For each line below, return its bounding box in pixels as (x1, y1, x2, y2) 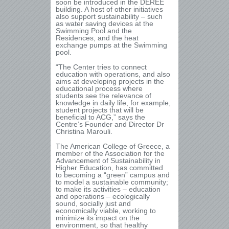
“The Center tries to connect (56, 63, 147, 71)
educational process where (56, 84, 143, 93)
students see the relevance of (56, 91, 151, 100)
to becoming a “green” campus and (56, 171, 170, 179)
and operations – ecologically (56, 192, 150, 200)
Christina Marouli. (56, 127, 112, 135)
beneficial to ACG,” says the (56, 113, 145, 121)
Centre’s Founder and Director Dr (56, 120, 164, 128)
